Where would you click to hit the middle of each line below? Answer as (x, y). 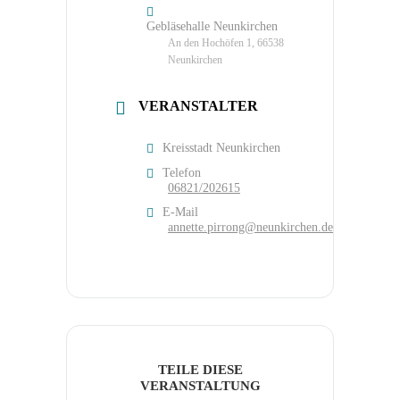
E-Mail (180, 212)
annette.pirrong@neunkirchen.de (250, 228)
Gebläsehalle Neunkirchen (212, 27)
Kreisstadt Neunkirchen (221, 148)
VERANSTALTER (198, 106)
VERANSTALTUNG (200, 386)
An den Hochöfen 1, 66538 (226, 43)
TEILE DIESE (200, 370)
